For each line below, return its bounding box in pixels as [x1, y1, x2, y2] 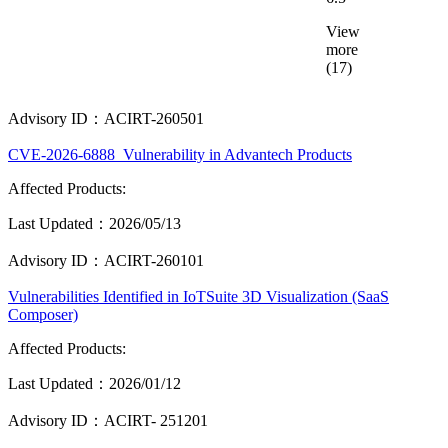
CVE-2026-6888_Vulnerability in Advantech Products [8, 146, 352, 164]
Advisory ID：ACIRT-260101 [8, 252, 204, 270]
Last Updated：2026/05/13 [8, 215, 181, 233]
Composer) [8, 306, 78, 324]
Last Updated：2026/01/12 [8, 375, 181, 393]
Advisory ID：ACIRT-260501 [8, 110, 204, 128]
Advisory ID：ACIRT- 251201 [8, 412, 208, 430]
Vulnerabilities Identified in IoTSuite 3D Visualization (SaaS [8, 288, 389, 306]
